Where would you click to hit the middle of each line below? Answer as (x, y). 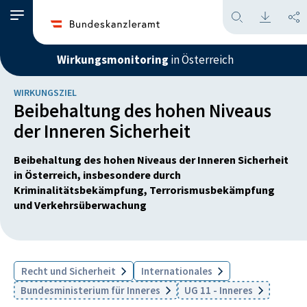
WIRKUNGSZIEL (45, 93)
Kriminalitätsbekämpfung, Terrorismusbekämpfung (144, 190)
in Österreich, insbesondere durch (97, 175)
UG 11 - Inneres (220, 290)
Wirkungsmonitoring (113, 60)
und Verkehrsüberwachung (80, 205)
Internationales (178, 271)
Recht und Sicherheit (70, 271)
